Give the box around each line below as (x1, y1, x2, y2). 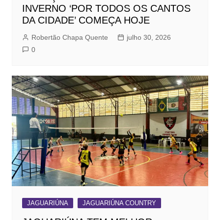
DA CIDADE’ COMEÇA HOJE (22, 15, 150, 26)
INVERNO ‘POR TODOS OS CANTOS (22, 3, 191, 14)
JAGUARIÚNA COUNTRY (82, 199, 156, 207)
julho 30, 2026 (126, 33, 171, 42)
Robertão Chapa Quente (31, 33, 108, 42)
